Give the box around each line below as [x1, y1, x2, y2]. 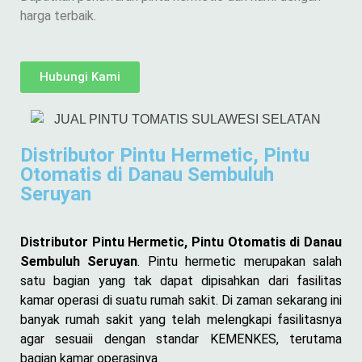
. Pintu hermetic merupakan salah [137, 253, 343, 269]
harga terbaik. [20, 8, 96, 23]
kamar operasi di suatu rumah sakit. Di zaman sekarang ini [20, 292, 342, 308]
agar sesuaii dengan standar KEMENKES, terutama [20, 330, 342, 347]
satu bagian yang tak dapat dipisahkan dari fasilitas [20, 272, 342, 288]
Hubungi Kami [40, 69, 120, 84]
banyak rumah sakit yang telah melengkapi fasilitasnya [20, 311, 342, 327]
